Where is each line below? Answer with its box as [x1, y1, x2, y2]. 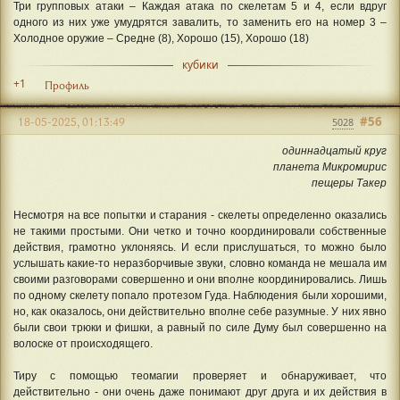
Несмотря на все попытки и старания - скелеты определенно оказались [13, 208, 387, 221]
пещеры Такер [312, 176, 387, 189]
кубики [181, 57, 219, 73]
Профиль [45, 78, 89, 93]
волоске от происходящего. [13, 337, 153, 350]
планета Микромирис [273, 160, 387, 173]
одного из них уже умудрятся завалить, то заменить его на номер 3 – [13, 16, 387, 29]
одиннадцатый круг [282, 144, 387, 157]
